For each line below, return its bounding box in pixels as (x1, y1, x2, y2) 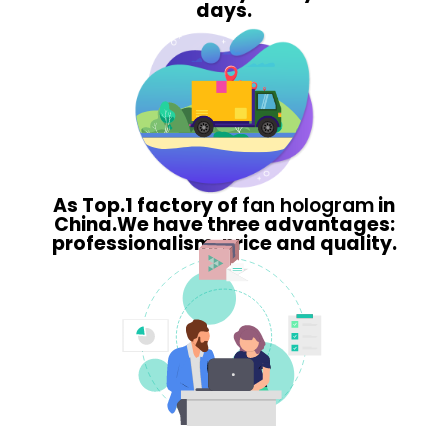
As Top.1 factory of (53, 191, 242, 219)
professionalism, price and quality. (51, 229, 397, 257)
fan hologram (242, 191, 374, 219)
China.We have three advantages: (53, 210, 395, 238)
